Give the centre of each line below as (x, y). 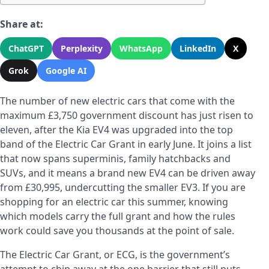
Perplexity (82, 49)
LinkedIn (198, 49)
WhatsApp (141, 49)
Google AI (66, 71)
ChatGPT (26, 49)
